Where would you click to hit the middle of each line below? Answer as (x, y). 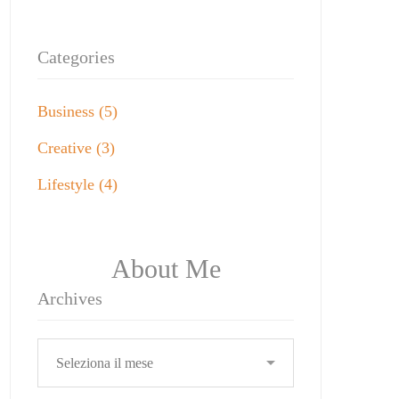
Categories (76, 57)
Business (68, 111)
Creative (67, 148)
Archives (70, 298)
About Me (166, 269)
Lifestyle (68, 184)
